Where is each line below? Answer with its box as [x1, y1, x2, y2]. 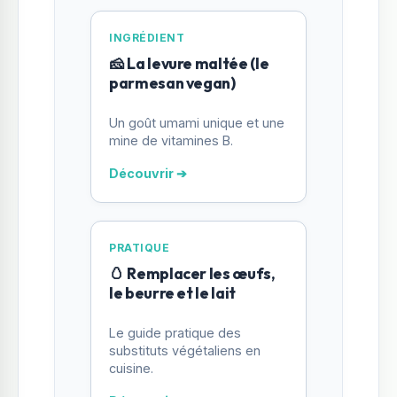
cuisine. [109, 361, 153, 377]
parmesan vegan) [109, 72, 236, 93]
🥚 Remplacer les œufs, [109, 263, 276, 284]
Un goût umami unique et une [109, 115, 284, 131]
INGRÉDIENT [109, 30, 184, 44]
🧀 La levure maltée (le [109, 52, 269, 74]
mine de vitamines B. [109, 133, 233, 149]
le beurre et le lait [109, 283, 236, 304]
